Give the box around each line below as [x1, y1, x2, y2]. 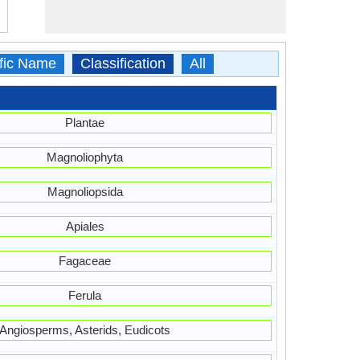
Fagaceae [59, 254, 112, 268]
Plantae [65, 116, 105, 129]
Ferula [68, 288, 102, 302]
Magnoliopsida [47, 185, 123, 198]
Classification [80, 55, 166, 72]
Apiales [65, 219, 104, 233]
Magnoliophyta [47, 150, 124, 164]
